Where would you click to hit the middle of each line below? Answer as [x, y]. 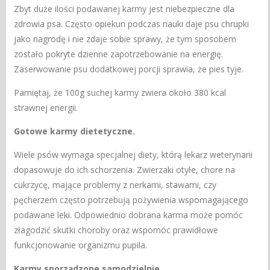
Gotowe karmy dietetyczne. [75, 131]
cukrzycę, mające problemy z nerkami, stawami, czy [115, 184]
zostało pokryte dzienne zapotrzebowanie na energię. [119, 54]
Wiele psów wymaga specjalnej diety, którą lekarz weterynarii [133, 154]
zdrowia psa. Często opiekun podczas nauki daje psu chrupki [132, 24]
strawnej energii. [46, 107]
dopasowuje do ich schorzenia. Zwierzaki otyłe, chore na [125, 169]
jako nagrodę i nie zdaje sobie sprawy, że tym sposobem [125, 39]
